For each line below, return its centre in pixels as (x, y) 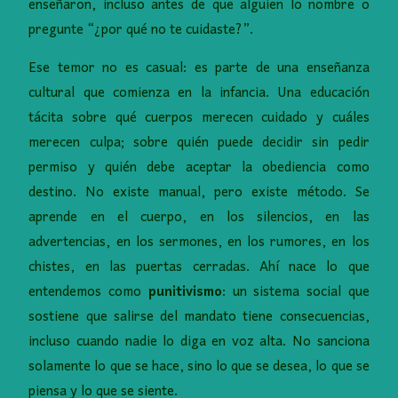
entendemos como (88, 292)
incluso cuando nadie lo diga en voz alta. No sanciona (199, 342)
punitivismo (185, 292)
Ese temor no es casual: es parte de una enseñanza (199, 68)
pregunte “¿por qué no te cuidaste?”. (141, 31)
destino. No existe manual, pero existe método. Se (199, 192)
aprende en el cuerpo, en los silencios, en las (199, 217)
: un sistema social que (295, 292)
